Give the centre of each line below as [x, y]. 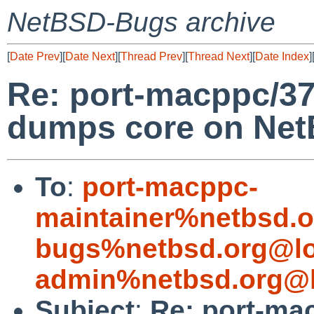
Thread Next [219, 56]
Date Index [282, 56]
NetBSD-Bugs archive [141, 22]
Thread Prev [151, 56]
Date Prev [35, 56]
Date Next [90, 56]
